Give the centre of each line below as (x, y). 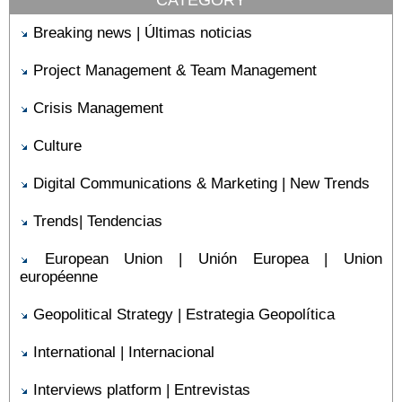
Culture (57, 146)
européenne (59, 277)
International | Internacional (124, 352)
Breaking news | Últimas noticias (143, 33)
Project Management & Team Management (175, 70)
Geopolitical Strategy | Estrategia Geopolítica (184, 315)
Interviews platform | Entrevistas (142, 390)
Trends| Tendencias (98, 221)
